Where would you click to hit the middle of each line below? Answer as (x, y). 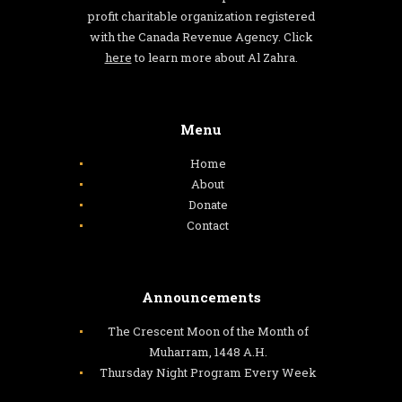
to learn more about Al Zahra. (214, 57)
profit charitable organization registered (201, 16)
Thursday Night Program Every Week (208, 372)
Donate (208, 204)
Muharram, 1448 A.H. (208, 351)
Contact (208, 225)
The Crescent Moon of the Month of (208, 331)
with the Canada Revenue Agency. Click (201, 36)
